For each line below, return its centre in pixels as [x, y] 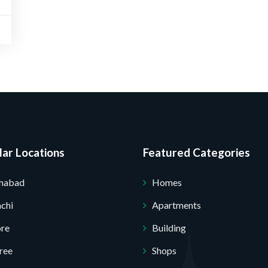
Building [169, 228]
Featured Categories [197, 152]
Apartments [176, 205]
